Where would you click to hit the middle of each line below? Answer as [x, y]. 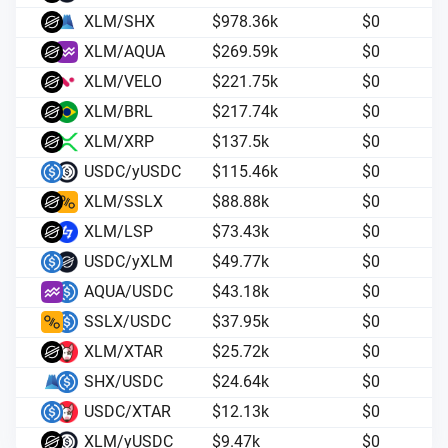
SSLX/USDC [127, 321]
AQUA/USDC [128, 291]
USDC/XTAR [127, 411]
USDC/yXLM [128, 261]
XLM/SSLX [123, 201]
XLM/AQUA [124, 51]
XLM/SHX [119, 21]
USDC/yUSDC [132, 171]
